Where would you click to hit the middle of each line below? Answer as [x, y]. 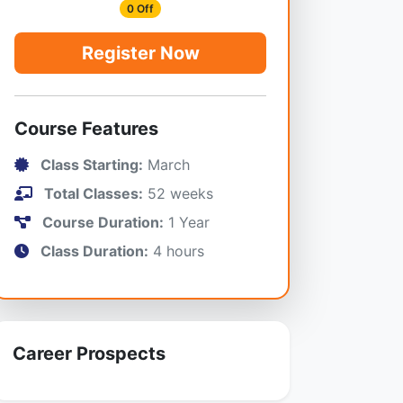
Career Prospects [89, 353]
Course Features [86, 128]
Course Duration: [103, 222]
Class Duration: [94, 251]
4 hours [176, 251]
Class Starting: [92, 164]
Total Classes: [94, 193]
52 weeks [178, 193]
